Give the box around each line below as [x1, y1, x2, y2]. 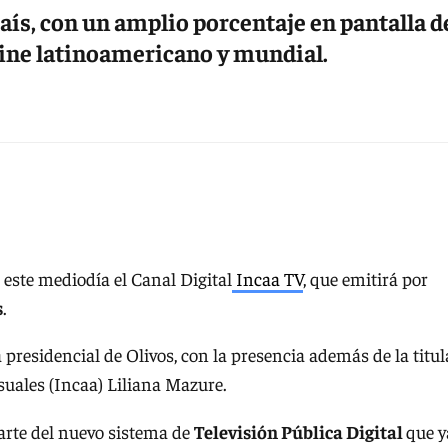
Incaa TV [232, 266, 303, 290]
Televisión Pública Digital [194, 419, 406, 443]
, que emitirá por [303, 266, 428, 290]
